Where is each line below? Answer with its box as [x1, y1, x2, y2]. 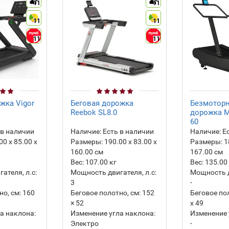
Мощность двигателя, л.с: [71, 168, 156, 176]
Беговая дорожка [71, 99, 133, 108]
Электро [71, 219, 99, 227]
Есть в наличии [101, 127, 154, 135]
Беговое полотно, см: [71, 189, 141, 197]
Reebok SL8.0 [71, 108, 117, 117]
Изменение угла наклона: [71, 209, 155, 217]
